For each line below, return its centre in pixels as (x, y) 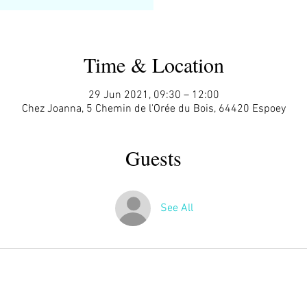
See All (177, 208)
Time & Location (153, 64)
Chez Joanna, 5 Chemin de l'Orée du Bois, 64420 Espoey (153, 109)
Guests (153, 157)
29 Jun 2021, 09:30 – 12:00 (153, 95)
